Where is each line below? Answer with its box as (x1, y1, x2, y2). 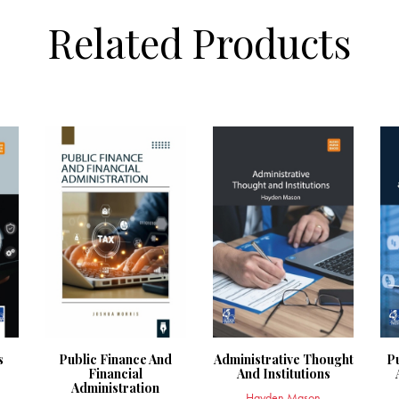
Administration (71, 379, 160, 397)
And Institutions (236, 365, 330, 383)
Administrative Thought (213, 351, 354, 369)
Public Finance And (59, 351, 173, 369)
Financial (88, 365, 143, 383)
